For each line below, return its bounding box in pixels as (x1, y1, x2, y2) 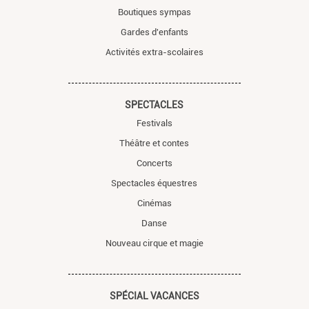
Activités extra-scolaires (105, 47, 203, 58)
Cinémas (137, 198, 172, 209)
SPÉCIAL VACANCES (109, 290, 199, 302)
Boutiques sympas (117, 7, 191, 18)
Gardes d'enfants (120, 27, 188, 38)
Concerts (136, 158, 172, 169)
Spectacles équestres (111, 178, 198, 189)
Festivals (136, 118, 172, 129)
